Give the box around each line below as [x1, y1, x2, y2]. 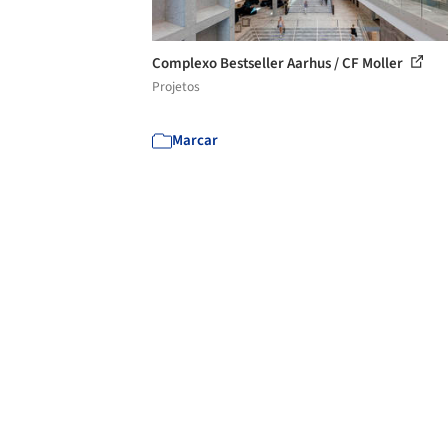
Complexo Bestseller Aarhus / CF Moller [152, 52, 406, 74]
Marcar [172, 129, 218, 151]
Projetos [152, 76, 200, 96]
